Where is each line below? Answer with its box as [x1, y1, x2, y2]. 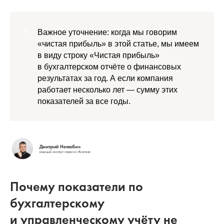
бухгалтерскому [10, 194, 104, 212]
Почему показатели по [10, 178, 143, 195]
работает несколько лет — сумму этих [37, 85, 177, 94]
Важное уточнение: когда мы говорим [37, 27, 177, 36]
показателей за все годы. [37, 96, 130, 105]
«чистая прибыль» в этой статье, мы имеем [37, 39, 199, 48]
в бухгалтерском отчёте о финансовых [37, 62, 181, 71]
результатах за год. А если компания [37, 73, 173, 82]
